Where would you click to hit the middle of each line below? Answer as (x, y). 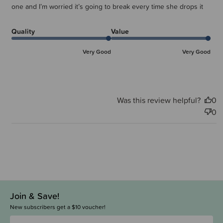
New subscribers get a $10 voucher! (58, 207)
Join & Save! (35, 196)
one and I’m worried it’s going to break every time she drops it (107, 6)
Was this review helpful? (159, 100)
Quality (23, 31)
